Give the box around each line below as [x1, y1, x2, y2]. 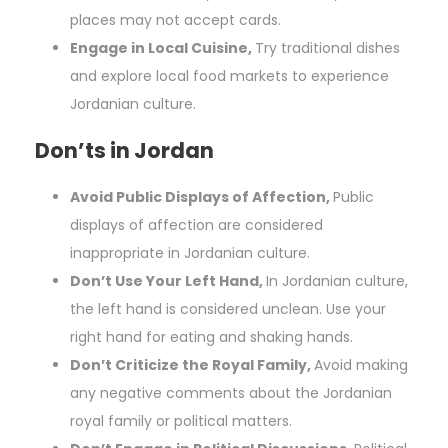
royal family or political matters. [70, 411, 292, 432]
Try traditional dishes [255, 38, 400, 59]
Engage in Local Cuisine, [70, 38, 255, 59]
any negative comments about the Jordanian [70, 383, 392, 404]
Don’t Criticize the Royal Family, [70, 355, 314, 376]
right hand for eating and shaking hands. [70, 327, 353, 348]
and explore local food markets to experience [70, 66, 389, 87]
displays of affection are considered [70, 215, 323, 236]
